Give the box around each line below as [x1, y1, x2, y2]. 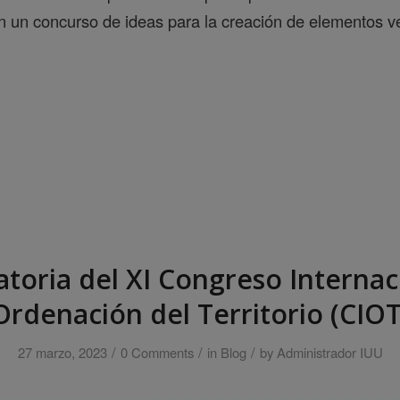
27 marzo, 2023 [17, 342, 107, 362]
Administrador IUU [276, 342, 383, 362]
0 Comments [120, 342, 194, 362]
